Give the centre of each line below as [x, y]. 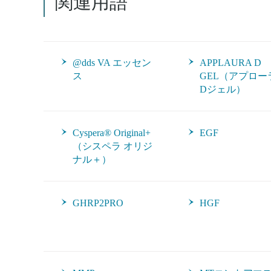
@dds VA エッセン [112, 63]
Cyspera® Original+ [112, 133]
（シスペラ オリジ [113, 146]
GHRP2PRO [98, 203]
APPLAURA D [230, 63]
